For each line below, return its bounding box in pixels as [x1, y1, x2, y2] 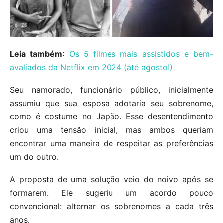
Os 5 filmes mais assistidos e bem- [69, 49, 213, 59]
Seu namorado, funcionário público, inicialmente [10, 85, 213, 95]
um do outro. [10, 152, 59, 162]
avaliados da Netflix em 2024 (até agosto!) [10, 62, 173, 73]
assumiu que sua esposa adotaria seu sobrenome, [10, 98, 213, 109]
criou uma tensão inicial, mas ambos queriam [10, 125, 213, 135]
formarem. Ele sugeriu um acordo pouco [10, 188, 213, 198]
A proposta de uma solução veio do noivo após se [10, 174, 213, 185]
